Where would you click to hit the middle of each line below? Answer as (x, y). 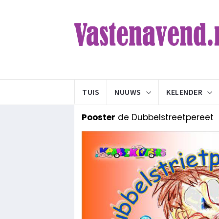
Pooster (99, 117)
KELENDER (184, 92)
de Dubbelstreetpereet (164, 117)
